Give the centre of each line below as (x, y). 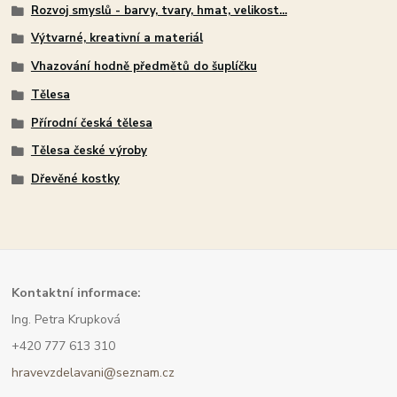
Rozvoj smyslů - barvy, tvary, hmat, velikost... (159, 10)
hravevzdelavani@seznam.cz (93, 372)
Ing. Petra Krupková (66, 320)
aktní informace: (92, 293)
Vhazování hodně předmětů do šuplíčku (144, 67)
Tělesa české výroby (89, 151)
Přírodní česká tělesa (91, 123)
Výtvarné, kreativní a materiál (117, 39)
